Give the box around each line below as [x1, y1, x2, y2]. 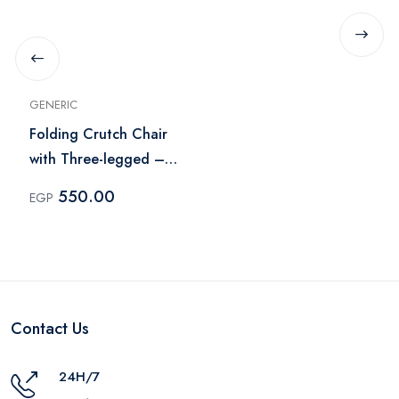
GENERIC [29, 95, 77, 113]
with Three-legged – [29, 148, 165, 169]
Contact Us [11, 316, 89, 340]
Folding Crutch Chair [29, 123, 167, 144]
